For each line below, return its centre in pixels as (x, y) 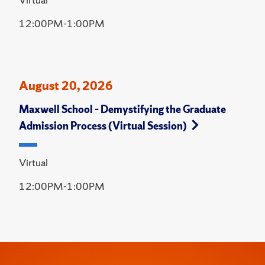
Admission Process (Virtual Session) (103, 126)
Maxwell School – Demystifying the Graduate (122, 109)
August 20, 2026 (66, 86)
